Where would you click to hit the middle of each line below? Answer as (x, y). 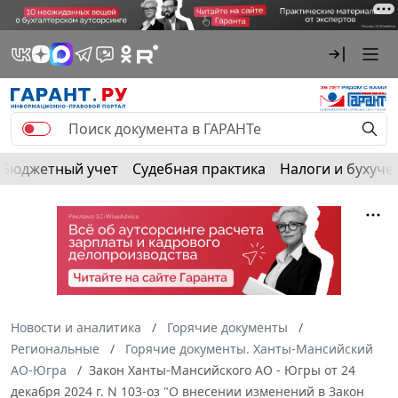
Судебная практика (199, 168)
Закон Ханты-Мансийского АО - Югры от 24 (222, 370)
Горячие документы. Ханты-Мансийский (249, 348)
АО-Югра (39, 370)
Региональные (55, 348)
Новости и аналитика (76, 327)
